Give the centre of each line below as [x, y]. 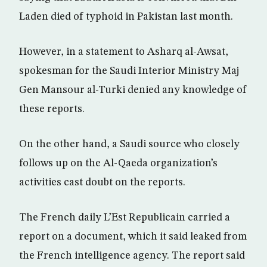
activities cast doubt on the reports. [102, 182]
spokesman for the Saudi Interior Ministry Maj [129, 71]
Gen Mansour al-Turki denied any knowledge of [133, 90]
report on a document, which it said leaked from [133, 237]
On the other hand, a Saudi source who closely [129, 144]
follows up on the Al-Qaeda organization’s [118, 163]
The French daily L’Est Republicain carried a [125, 218]
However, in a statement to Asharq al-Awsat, [124, 52]
